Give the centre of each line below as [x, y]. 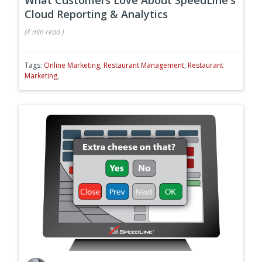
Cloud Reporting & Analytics [96, 14]
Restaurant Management [144, 65]
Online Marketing [72, 65]
